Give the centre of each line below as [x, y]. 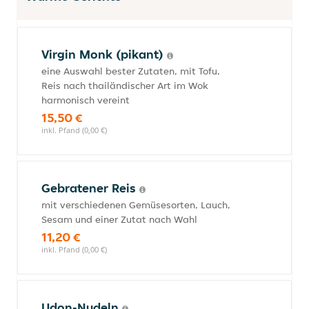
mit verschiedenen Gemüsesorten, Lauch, [136, 205]
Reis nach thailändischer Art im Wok [125, 86]
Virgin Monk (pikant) [104, 54]
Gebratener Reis [90, 188]
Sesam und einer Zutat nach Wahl [119, 219]
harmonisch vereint [86, 100]
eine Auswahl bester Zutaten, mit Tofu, [131, 71]
